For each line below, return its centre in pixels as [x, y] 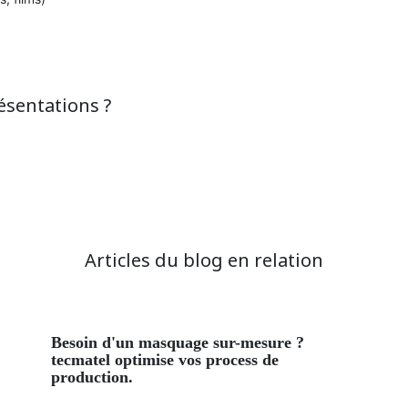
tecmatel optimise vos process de [165, 360]
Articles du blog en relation [204, 260]
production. [92, 377]
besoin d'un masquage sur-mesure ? [57, 343]
